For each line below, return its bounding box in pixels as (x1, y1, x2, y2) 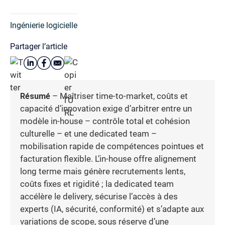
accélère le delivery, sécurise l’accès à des (20, 191, 178, 201)
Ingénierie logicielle (10, 20, 77, 30)
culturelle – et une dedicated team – (20, 129, 157, 139)
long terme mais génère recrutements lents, (20, 166, 185, 176)
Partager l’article (10, 41, 67, 51)
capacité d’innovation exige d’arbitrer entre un (20, 103, 192, 114)
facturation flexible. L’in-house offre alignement (20, 154, 196, 164)
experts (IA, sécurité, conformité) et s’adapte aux (20, 204, 204, 214)
